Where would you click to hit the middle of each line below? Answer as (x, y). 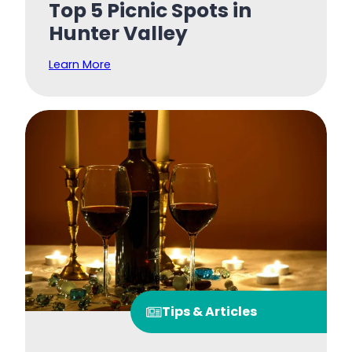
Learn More (80, 65)
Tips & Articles (209, 312)
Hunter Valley (118, 34)
